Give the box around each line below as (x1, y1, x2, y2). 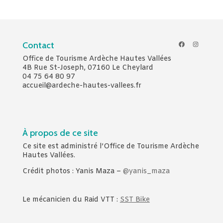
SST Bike (119, 195, 150, 205)
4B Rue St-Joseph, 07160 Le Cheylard (22, 63, 153, 73)
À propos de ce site (22, 127, 98, 138)
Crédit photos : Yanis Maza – (22, 166, 123, 176)
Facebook (177, 38, 210, 48)
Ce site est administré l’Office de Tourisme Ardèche (22, 141, 199, 151)
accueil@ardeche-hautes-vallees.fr (22, 81, 141, 91)
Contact (22, 40, 54, 51)
